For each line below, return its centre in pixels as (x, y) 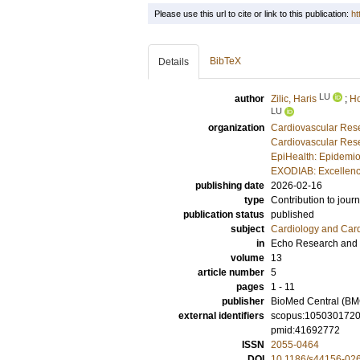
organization (236, 128)
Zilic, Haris (294, 99)
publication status (224, 215)
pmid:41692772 (305, 330)
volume (247, 258)
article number (231, 272)
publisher (243, 301)
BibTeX (225, 61)
